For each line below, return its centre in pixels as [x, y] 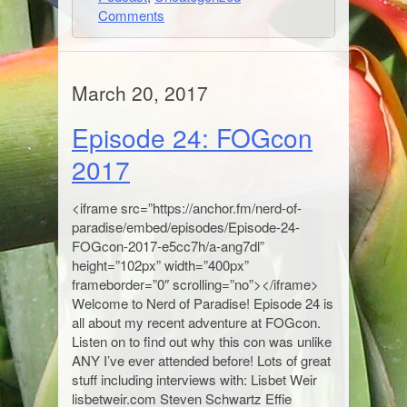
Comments [131, 15]
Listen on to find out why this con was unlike [202, 341]
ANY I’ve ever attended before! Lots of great [201, 360]
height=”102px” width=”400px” [160, 265]
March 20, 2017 [140, 93]
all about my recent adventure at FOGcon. [196, 322]
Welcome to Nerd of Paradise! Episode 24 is [203, 303]
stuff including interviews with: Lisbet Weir [194, 379]
